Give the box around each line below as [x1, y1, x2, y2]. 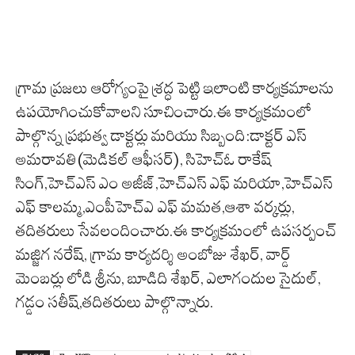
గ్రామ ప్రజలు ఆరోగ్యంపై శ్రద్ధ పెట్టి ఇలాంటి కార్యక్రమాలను [16, 78, 334, 98]
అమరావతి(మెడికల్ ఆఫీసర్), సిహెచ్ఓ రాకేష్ [16, 150, 272, 170]
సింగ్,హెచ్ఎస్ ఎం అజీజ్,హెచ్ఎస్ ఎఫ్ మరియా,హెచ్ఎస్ [16, 174, 333, 193]
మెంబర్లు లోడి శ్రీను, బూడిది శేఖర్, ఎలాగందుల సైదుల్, [16, 269, 321, 288]
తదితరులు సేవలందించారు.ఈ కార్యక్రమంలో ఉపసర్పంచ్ [16, 221, 337, 241]
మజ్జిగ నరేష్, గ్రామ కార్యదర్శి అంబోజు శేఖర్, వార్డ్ [16, 245, 291, 265]
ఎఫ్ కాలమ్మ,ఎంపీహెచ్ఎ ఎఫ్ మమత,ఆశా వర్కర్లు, [16, 197, 295, 217]
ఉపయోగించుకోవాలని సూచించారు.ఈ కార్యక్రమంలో [16, 102, 311, 122]
